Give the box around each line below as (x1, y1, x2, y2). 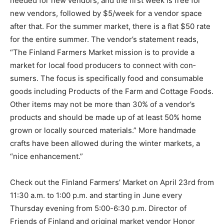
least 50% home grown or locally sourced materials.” (10, 119, 194, 129)
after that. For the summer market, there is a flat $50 (10, 15, 194, 25)
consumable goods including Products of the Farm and (10, 80, 203, 90)
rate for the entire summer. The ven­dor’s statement (10, 28, 190, 38)
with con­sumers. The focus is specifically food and (10, 67, 188, 77)
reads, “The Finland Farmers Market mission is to (10, 41, 183, 51)
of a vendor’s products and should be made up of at (10, 106, 190, 116)
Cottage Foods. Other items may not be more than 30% (10, 93, 203, 103)
